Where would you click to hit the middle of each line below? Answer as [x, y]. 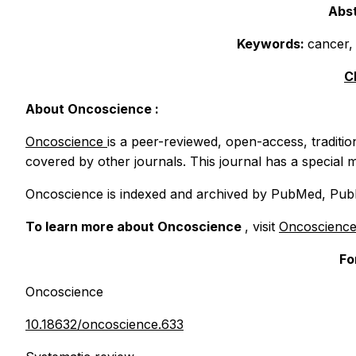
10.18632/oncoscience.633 [104, 325]
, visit [262, 227]
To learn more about [91, 227]
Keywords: [272, 44]
